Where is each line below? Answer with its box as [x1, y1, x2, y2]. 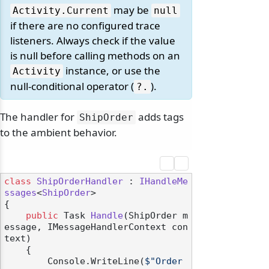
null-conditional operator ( [10, 79, 134, 94]
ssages [4, 188, 37, 198]
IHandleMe [139, 177, 188, 187]
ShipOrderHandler [37, 177, 123, 187]
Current [67, 5, 109, 17]
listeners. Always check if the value [10, 34, 175, 48]
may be [111, 3, 151, 17]
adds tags [136, 110, 184, 124]
